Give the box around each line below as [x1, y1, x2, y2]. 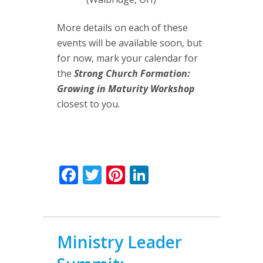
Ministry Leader [57, 231, 182, 254]
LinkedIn [149, 162, 224, 188]
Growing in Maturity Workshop [57, 82, 195, 96]
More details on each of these [57, 21, 188, 35]
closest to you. [57, 97, 122, 111]
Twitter [102, 162, 164, 188]
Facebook [78, 162, 161, 188]
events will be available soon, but [57, 36, 202, 50]
